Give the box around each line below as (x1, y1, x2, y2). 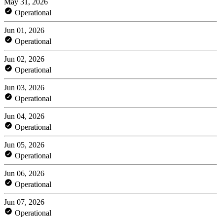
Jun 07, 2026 (4, 197, 44, 206)
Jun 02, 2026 (4, 54, 44, 63)
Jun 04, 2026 (4, 111, 44, 120)
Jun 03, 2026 (4, 83, 44, 92)
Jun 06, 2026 (4, 169, 44, 178)
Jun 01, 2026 (4, 26, 44, 35)
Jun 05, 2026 (4, 140, 44, 149)
